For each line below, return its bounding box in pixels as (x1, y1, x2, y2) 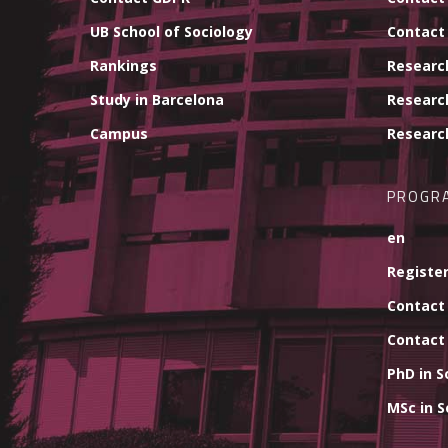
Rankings (90, 55, 157, 75)
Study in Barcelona (90, 89, 224, 109)
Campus (90, 123, 148, 143)
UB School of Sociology (90, 21, 253, 41)
